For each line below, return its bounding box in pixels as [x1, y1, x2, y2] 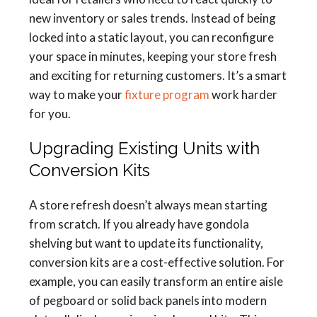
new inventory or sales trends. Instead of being [29, 11, 276, 25]
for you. [29, 106, 71, 121]
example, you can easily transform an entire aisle [29, 274, 283, 289]
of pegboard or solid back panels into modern [29, 293, 267, 308]
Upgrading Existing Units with [29, 138, 260, 158]
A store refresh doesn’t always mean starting [29, 197, 267, 212]
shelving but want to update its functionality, [29, 236, 263, 250]
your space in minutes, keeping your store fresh [29, 49, 277, 64]
